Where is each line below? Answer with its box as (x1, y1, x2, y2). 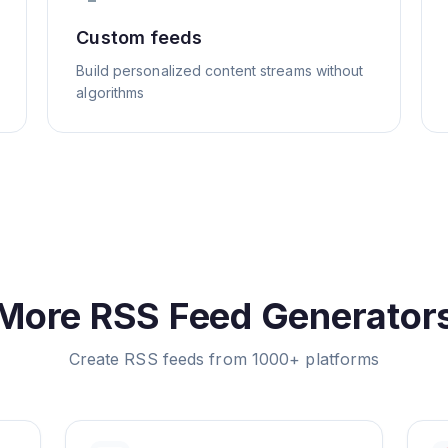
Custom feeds (76, 27, 203, 48)
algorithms (76, 84, 145, 101)
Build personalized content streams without (76, 62, 364, 79)
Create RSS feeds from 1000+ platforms (68, 349, 380, 369)
